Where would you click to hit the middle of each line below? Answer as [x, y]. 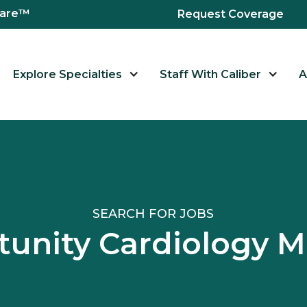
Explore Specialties [67, 74]
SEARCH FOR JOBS [153, 213]
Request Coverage [231, 14]
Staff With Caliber [210, 74]
